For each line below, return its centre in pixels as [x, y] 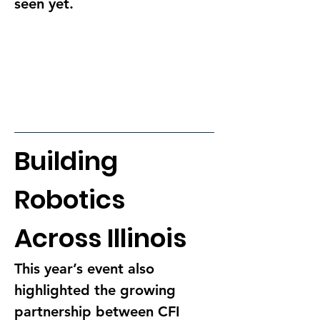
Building [69, 161]
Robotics [72, 199]
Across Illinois [100, 238]
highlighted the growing [97, 290]
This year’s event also [86, 268]
